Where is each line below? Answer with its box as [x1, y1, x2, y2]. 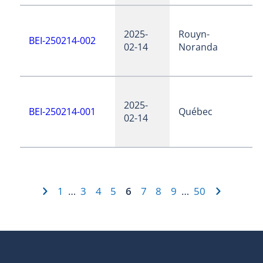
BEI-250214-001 [29, 104, 96, 118]
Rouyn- [178, 27, 210, 41]
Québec [178, 104, 213, 118]
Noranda [178, 40, 218, 53]
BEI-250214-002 [29, 33, 96, 47]
